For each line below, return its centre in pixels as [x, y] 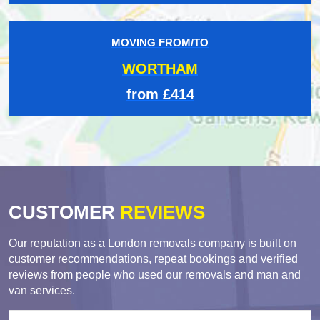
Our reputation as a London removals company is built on [152, 243]
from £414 [160, 94]
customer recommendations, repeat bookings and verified [153, 259]
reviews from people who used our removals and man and [155, 274]
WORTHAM [160, 68]
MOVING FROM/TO [160, 42]
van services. [42, 290]
